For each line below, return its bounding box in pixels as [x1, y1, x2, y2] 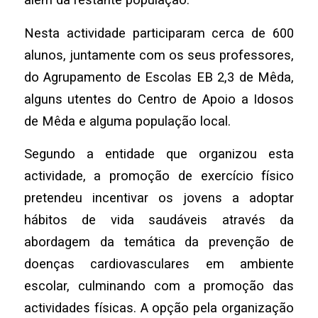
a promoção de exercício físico [94, 168, 295, 184]
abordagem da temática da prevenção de [23, 234, 295, 250]
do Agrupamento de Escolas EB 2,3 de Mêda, [23, 69, 295, 84]
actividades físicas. [23, 300, 136, 316]
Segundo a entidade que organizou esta [23, 146, 295, 162]
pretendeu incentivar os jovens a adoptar [23, 190, 295, 206]
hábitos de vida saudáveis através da [23, 212, 295, 228]
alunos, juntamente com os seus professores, [23, 47, 295, 62]
